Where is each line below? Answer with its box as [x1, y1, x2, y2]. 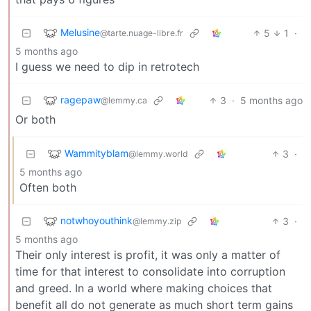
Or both [15, 112, 56, 126]
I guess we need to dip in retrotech [15, 59, 199, 74]
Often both [19, 180, 76, 194]
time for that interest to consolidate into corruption [15, 264, 285, 278]
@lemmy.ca [101, 94, 147, 106]
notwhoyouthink [60, 214, 133, 226]
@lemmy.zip [133, 215, 181, 226]
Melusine [60, 26, 100, 38]
